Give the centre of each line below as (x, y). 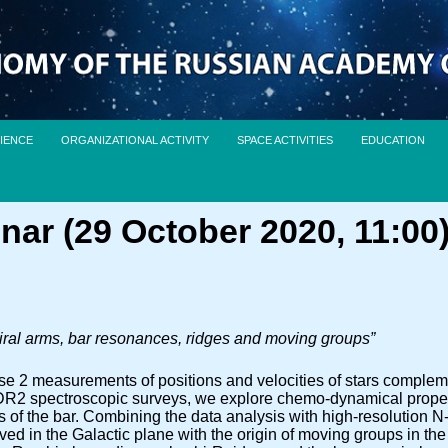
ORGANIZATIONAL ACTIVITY (135, 140)
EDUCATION (393, 140)
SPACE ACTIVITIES (285, 140)
